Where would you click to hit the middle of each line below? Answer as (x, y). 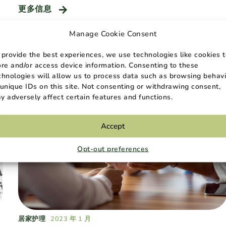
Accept (113, 126)
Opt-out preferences (113, 149)
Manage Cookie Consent (113, 33)
